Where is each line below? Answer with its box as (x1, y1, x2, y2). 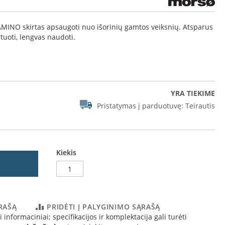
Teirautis (185, 101, 215, 111)
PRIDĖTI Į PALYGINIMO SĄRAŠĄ (47, 202, 161, 211)
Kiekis (56, 148, 76, 157)
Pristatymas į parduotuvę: (97, 101, 183, 111)
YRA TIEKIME (171, 88, 215, 98)
